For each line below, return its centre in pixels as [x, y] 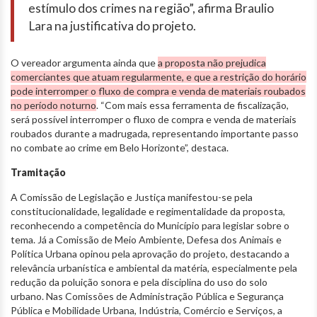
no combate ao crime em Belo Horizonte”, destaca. [120, 147]
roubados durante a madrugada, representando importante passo [155, 133]
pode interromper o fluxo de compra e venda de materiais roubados [158, 91]
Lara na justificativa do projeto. [112, 25]
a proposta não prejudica [212, 62]
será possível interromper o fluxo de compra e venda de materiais [154, 119]
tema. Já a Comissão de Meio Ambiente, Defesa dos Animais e [146, 239]
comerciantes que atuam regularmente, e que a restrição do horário [158, 76]
